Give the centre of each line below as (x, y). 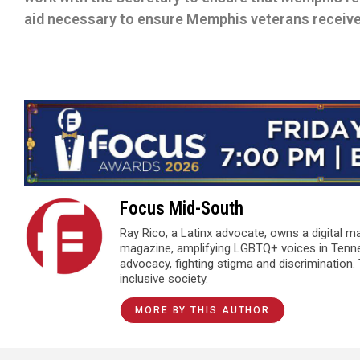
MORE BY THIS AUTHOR (203, 310)
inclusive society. (164, 278)
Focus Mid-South (182, 208)
